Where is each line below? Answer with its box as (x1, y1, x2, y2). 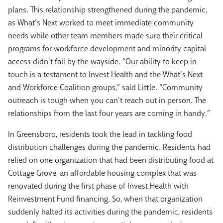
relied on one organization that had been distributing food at (8, 155, 214, 166)
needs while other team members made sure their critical (8, 30, 203, 41)
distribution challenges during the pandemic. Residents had (8, 142, 211, 153)
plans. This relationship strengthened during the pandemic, (8, 4, 207, 15)
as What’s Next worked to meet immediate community (8, 17, 194, 28)
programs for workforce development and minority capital (8, 43, 206, 54)
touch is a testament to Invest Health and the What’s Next (8, 69, 203, 80)
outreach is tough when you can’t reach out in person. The (8, 95, 206, 106)
